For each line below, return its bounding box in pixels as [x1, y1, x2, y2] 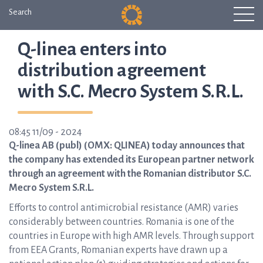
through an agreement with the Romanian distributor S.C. [9, 168, 251, 179]
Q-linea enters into [18, 39, 167, 59]
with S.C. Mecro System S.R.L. [18, 82, 244, 102]
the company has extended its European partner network [9, 154, 254, 165]
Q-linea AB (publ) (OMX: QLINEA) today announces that [9, 140, 245, 151]
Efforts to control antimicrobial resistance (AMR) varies [9, 203, 238, 213]
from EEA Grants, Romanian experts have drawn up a [9, 245, 228, 255]
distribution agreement [18, 60, 206, 80]
